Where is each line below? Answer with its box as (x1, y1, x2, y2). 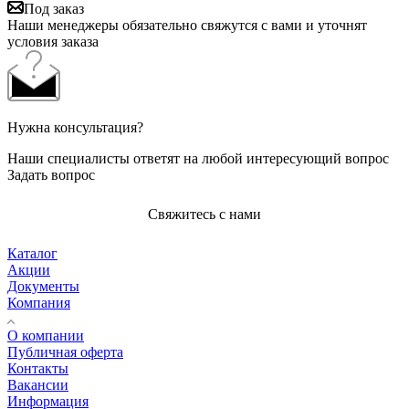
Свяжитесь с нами (148, 205, 261, 222)
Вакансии (7, 376, 68, 393)
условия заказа (7, 33, 99, 49)
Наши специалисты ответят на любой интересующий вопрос (7, 150, 389, 166)
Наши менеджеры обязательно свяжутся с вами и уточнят (7, 16, 367, 33)
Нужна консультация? (7, 119, 143, 135)
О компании (7, 327, 84, 343)
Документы (7, 278, 79, 294)
